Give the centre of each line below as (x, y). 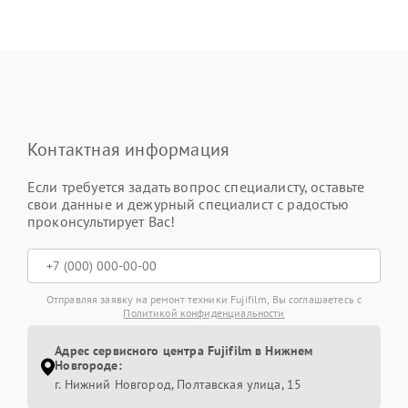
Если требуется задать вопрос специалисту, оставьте (196, 186)
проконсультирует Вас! (102, 221)
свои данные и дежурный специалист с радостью (189, 204)
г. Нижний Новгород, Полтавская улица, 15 (178, 384)
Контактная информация (129, 149)
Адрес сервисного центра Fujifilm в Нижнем (184, 350)
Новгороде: (88, 365)
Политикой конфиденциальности (204, 312)
